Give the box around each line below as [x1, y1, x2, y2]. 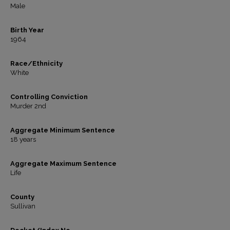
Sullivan [10, 202, 35, 210]
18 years [10, 136, 36, 143]
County [10, 193, 34, 201]
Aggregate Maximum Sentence [10, 160, 117, 167]
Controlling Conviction [10, 93, 88, 101]
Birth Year [10, 26, 44, 34]
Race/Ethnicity [10, 60, 63, 67]
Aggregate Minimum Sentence [10, 126, 115, 134]
